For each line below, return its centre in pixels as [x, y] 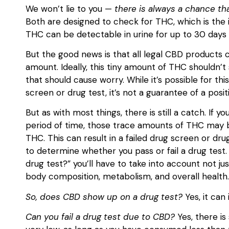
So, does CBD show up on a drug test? [104, 197]
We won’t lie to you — [70, 8]
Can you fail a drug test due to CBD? [100, 217]
